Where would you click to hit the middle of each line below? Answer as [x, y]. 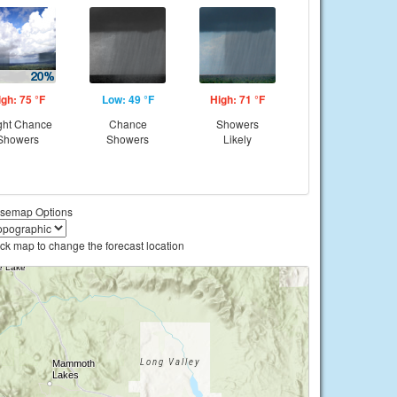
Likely [237, 139]
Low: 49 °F [128, 99]
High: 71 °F [237, 99]
